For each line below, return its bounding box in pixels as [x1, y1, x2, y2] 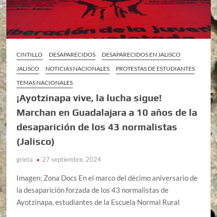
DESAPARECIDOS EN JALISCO [102, 50, 181, 58]
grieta [16, 155, 33, 163]
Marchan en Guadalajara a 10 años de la [16, 106, 198, 118]
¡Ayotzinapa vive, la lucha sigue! [16, 92, 162, 103]
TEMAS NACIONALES [16, 78, 73, 86]
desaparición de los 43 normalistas [16, 121, 178, 132]
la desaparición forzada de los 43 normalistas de [16, 185, 169, 194]
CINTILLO [16, 50, 43, 58]
